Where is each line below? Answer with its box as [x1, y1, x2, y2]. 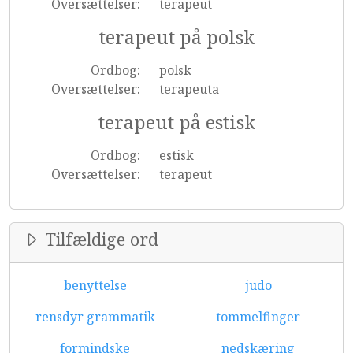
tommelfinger [216, 308, 300, 325]
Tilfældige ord [40, 228, 158, 251]
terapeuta [158, 80, 219, 98]
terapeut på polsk [98, 24, 255, 50]
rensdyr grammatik [35, 308, 155, 325]
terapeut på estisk [98, 110, 255, 135]
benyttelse [63, 277, 127, 294]
